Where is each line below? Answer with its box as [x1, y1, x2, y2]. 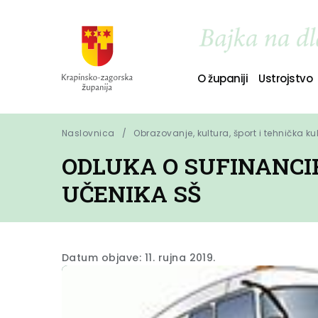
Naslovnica [62, 127, 115, 139]
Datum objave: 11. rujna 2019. [62, 251, 216, 265]
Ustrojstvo [258, 70, 313, 86]
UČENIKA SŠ [62, 179, 201, 209]
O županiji [197, 70, 248, 86]
